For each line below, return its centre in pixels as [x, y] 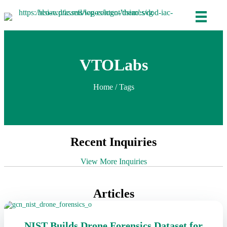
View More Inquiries [113, 162]
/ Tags [123, 87]
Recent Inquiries [113, 142]
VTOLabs [113, 65]
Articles [113, 194]
